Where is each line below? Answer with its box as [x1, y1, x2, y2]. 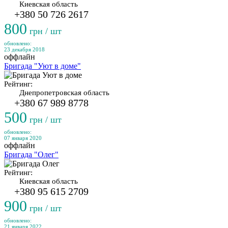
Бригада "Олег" [4, 150, 59, 159]
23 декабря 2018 [4, 46, 45, 52]
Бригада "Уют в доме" [4, 62, 81, 70]
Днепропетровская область [19, 89, 109, 97]
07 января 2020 [4, 135, 42, 141]
